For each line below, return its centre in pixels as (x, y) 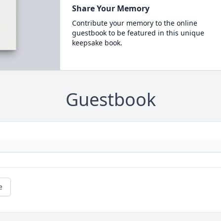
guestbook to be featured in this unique (138, 33)
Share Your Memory (110, 8)
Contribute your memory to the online (134, 23)
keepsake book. (97, 43)
